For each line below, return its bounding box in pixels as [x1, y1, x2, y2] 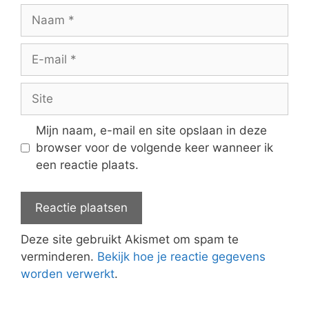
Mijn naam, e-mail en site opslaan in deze [35, 123, 267, 138]
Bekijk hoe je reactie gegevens [97, 249, 266, 263]
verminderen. [21, 249, 97, 263]
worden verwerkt [21, 266, 114, 281]
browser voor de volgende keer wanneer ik [35, 141, 273, 155]
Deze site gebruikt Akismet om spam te [21, 232, 239, 246]
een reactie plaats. [35, 158, 139, 172]
